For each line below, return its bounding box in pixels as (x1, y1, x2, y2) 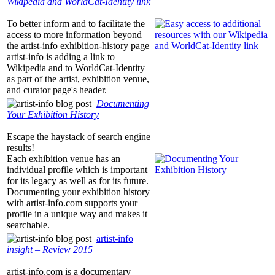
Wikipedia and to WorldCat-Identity (7, 63, 145, 74)
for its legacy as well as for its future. (7, 176, 149, 187)
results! (7, 142, 34, 153)
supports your (82, 198, 137, 209)
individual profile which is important (7, 165, 147, 176)
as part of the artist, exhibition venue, (7, 74, 149, 85)
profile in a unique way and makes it (7, 209, 147, 220)
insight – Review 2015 (7, 244, 93, 255)
